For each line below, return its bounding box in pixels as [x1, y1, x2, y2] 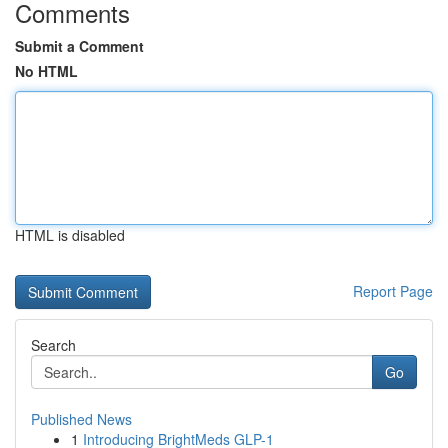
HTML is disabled [15, 225, 125, 245]
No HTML [15, 61, 78, 81]
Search [31, 335, 76, 355]
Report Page [353, 281, 433, 301]
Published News [31, 409, 132, 429]
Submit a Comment [15, 36, 144, 56]
